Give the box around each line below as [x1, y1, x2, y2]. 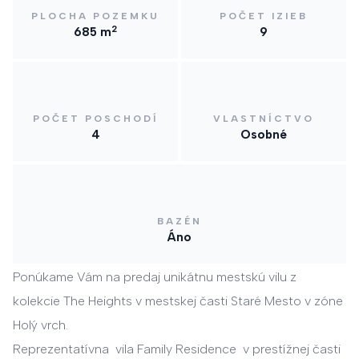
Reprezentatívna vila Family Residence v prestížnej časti [13, 341, 341, 357]
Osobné [240, 127, 287, 143]
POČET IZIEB [220, 10, 308, 22]
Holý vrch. [13, 317, 71, 333]
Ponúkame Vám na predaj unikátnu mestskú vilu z [13, 269, 296, 285]
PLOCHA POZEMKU [31, 10, 159, 22]
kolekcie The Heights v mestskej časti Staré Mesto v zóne [13, 293, 343, 309]
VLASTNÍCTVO [213, 113, 314, 125]
